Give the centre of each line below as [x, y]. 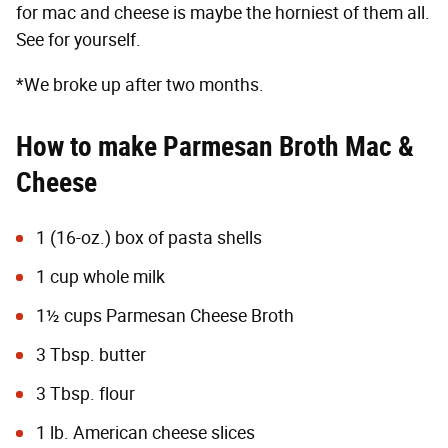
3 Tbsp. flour [85, 393]
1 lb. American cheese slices [145, 432]
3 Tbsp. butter [91, 354]
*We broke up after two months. [140, 84]
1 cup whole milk [100, 276]
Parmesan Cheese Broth [200, 315]
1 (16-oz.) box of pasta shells [149, 237]
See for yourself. [78, 39]
